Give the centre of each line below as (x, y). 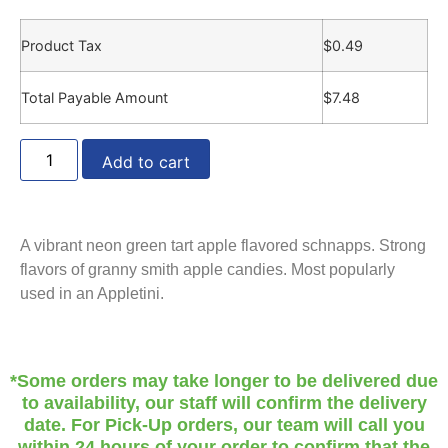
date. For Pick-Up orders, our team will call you (224, 425)
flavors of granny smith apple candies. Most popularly (207, 270)
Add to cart (146, 162)
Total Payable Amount (94, 98)
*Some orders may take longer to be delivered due (224, 381)
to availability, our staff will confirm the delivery (224, 403)
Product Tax (61, 46)
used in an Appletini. (92, 294)
